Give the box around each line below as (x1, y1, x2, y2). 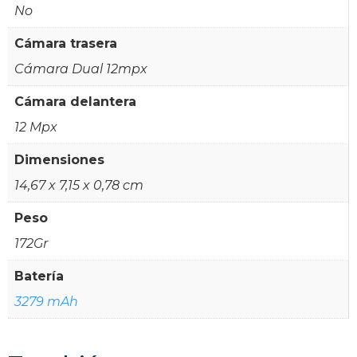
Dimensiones (14, 151, 104, 167)
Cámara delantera (14, 93, 136, 109)
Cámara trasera (14, 35, 117, 51)
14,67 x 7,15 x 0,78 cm (14, 177, 143, 193)
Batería (14, 268, 64, 284)
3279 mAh (14, 293, 78, 309)
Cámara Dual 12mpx (14, 61, 147, 76)
